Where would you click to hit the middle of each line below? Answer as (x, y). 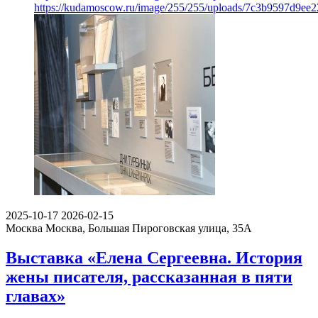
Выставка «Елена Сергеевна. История (154, 258)
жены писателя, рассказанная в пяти (149, 277)
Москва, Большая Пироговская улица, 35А (149, 228)
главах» (35, 296)
